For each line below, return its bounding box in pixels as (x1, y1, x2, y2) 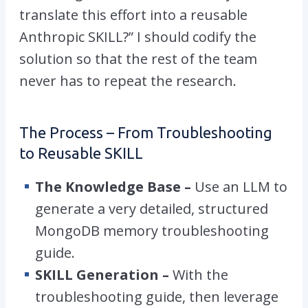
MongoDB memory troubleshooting (35, 221, 269, 240)
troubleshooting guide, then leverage (35, 287, 278, 306)
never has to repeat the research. (19, 71, 236, 90)
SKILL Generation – (35, 265, 173, 284)
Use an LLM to (195, 177, 287, 196)
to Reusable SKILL (19, 144, 143, 162)
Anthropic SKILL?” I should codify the (19, 27, 256, 46)
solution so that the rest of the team (19, 49, 257, 68)
